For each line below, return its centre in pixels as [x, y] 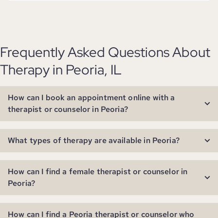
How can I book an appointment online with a [91, 98]
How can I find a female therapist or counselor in [98, 172]
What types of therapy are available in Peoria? [94, 140]
